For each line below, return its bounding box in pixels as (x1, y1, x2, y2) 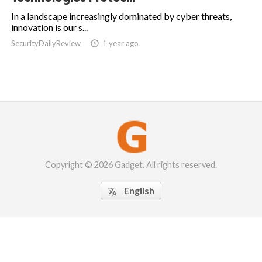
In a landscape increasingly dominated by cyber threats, (11, 11, 232, 22)
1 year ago (102, 39, 139, 49)
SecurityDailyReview (11, 39, 81, 49)
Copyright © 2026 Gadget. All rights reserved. (45, 160, 217, 170)
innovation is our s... (11, 22, 88, 33)
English (124, 185, 154, 196)
